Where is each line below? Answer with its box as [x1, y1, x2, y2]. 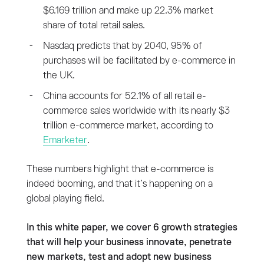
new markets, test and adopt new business [26, 252, 212, 262]
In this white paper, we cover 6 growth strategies [26, 222, 237, 233]
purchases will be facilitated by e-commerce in [42, 55, 236, 66]
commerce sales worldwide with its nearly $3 [42, 105, 230, 116]
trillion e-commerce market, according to [42, 120, 213, 131]
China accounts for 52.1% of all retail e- [42, 91, 206, 101]
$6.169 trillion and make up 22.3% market [42, 5, 213, 16]
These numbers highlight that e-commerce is [26, 164, 213, 174]
